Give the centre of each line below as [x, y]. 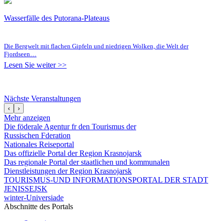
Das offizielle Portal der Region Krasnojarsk [73, 153]
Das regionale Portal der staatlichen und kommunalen [87, 162]
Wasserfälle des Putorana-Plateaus [57, 18]
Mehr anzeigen [27, 117]
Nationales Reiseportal [39, 144]
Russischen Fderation [37, 135]
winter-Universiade [34, 197]
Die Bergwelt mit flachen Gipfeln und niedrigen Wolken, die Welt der [96, 46]
